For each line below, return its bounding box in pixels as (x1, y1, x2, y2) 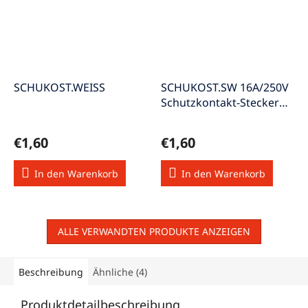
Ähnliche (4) (93, 265, 147, 278)
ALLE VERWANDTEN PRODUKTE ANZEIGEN (58, 224, 250, 238)
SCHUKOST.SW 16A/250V (161, 79, 289, 95)
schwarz (161, 109, 204, 125)
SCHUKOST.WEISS (14, 79, 105, 95)
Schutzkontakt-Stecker (161, 94, 279, 110)
